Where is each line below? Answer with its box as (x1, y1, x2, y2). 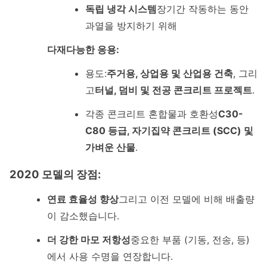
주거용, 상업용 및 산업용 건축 (106, 67, 233, 79)
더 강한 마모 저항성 (47, 233, 131, 246)
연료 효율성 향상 (47, 193, 119, 205)
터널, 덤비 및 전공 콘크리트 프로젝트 (94, 83, 252, 96)
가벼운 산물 (85, 141, 135, 153)
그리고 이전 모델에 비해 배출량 (119, 193, 255, 205)
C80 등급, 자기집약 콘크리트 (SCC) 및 (85, 124, 253, 136)
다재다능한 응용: (47, 43, 120, 55)
